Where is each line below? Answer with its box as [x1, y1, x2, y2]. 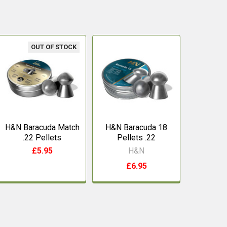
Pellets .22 [117, 132, 156, 142]
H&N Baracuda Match [5, 122, 80, 132]
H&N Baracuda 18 [105, 122, 168, 132]
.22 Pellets [23, 132, 62, 142]
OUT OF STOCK [31, 43, 77, 51]
